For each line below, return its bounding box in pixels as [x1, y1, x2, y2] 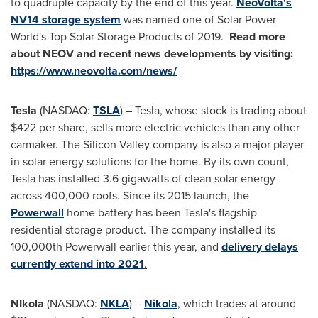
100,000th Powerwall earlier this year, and [11, 238, 221, 255]
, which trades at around [177, 295, 296, 312]
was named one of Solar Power [121, 11, 276, 28]
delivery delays [221, 238, 298, 255]
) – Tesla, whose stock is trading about [120, 102, 307, 119]
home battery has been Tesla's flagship [64, 204, 257, 221]
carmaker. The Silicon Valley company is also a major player [11, 136, 304, 153]
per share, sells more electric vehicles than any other [36, 119, 300, 136]
